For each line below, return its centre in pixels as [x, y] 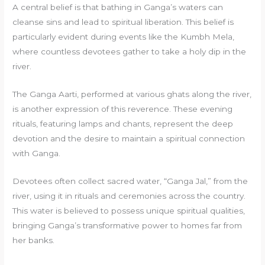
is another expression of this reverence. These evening [123, 109]
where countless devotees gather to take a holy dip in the [130, 51]
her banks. [34, 240]
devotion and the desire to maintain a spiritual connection [129, 138]
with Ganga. [37, 153]
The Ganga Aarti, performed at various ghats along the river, [132, 94]
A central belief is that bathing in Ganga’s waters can [118, 7]
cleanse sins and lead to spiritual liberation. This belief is [123, 22]
